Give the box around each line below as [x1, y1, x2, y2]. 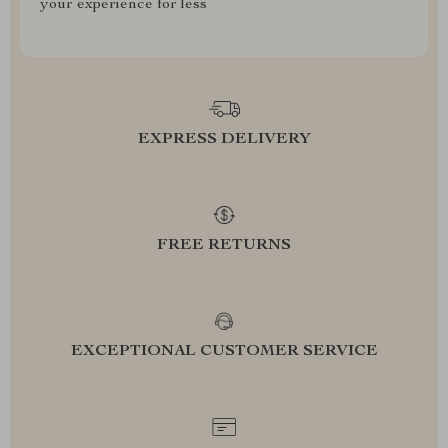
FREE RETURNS [157, 238, 291, 254]
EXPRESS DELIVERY [137, 132, 311, 148]
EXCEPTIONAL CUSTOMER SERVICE [70, 344, 378, 360]
